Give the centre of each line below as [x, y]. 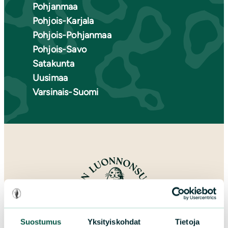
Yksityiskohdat [114, 221]
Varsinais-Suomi [66, 92]
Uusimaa [50, 78]
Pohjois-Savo [60, 49]
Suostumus [41, 221]
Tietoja [187, 221]
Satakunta [54, 64]
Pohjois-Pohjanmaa [72, 35]
